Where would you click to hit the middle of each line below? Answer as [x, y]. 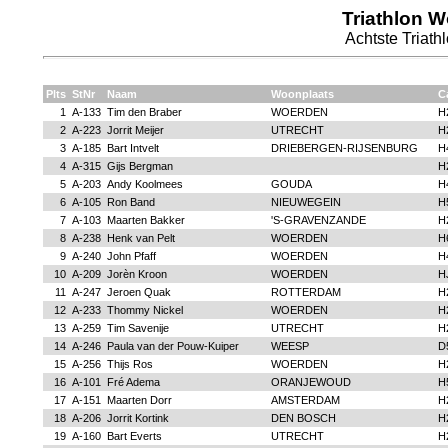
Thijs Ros [129, 364]
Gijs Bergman [139, 166]
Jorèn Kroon [136, 274]
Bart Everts [134, 436]
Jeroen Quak [138, 292]
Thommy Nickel [144, 310]
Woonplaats [302, 94]
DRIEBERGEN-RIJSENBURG [344, 148]
